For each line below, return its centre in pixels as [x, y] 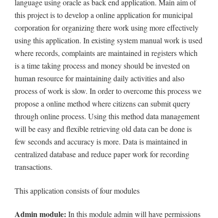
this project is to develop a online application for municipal [104, 15]
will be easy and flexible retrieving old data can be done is [103, 129]
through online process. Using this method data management [107, 116]
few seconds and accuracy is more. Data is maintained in [101, 142]
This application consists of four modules [77, 190]
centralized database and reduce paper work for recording [102, 154]
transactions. [34, 167]
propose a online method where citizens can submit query [102, 104]
